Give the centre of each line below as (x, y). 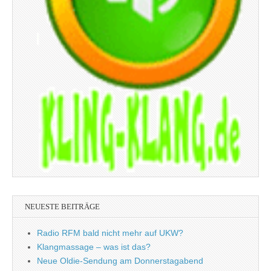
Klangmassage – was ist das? (94, 247)
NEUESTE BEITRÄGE (62, 207)
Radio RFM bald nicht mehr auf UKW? (110, 233)
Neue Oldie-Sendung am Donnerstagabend (120, 261)
